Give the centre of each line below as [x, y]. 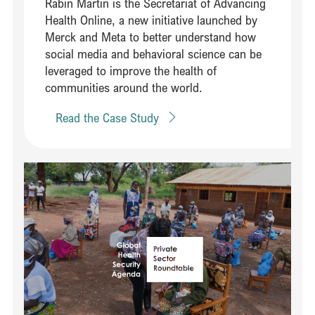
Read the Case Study [108, 118]
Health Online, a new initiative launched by [152, 20]
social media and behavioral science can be [154, 54]
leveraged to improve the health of [131, 71]
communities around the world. [124, 88]
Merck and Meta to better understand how [151, 37]
